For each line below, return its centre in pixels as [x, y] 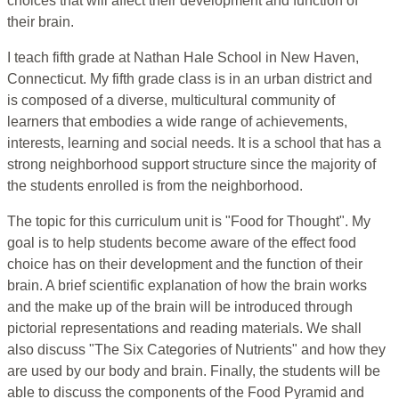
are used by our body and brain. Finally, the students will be [194, 371]
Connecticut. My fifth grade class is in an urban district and [190, 79]
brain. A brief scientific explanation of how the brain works [187, 286]
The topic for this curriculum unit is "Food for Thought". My [189, 222]
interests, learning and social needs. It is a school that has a [194, 143]
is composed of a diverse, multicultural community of [171, 101]
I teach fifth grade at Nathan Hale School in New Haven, [183, 58]
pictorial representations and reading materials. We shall [184, 329]
